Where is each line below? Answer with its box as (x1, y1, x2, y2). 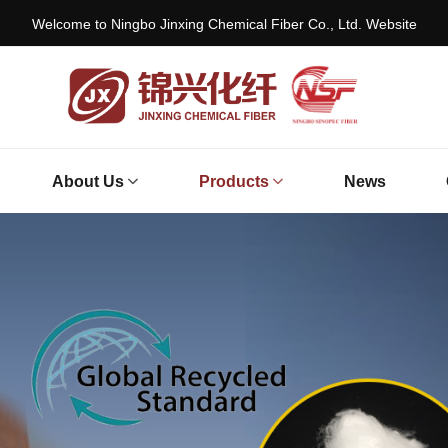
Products (198, 172, 269, 190)
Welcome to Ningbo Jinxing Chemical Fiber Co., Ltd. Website (31, 16, 417, 32)
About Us (51, 172, 124, 190)
